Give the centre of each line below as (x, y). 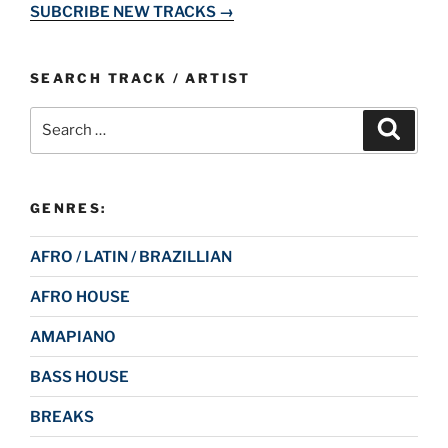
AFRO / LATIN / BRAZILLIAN (131, 256)
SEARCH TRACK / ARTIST (140, 78)
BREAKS (62, 416)
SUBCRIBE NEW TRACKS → (132, 12)
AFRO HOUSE (80, 296)
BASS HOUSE (79, 376)
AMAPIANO (73, 336)
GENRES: (68, 207)
